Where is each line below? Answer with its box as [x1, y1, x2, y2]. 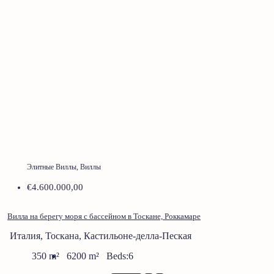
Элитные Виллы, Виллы [27, 162, 101, 171]
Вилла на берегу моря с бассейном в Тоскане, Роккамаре [7, 211, 201, 221]
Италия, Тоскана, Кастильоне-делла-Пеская [10, 230, 191, 241]
